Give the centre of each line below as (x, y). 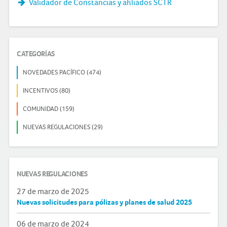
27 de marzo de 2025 (80, 191)
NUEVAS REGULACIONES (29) (63, 127)
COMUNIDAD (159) (49, 108)
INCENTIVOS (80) (47, 90)
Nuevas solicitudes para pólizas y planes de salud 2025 (104, 202)
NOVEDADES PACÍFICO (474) (62, 72)
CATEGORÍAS (36, 54)
